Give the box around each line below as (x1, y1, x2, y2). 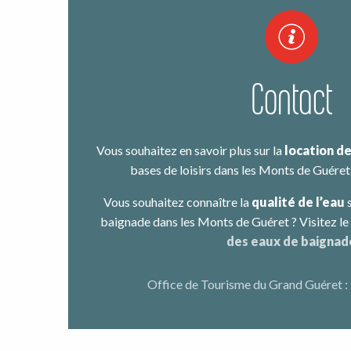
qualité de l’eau (249, 194, 345, 209)
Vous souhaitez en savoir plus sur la (96, 142, 284, 157)
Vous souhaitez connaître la (103, 194, 249, 209)
